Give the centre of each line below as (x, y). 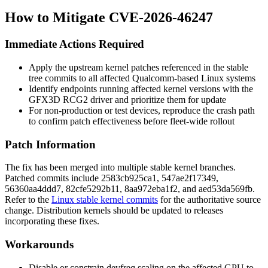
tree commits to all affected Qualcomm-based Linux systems (142, 78)
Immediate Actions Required (74, 44)
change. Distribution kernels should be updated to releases (114, 211)
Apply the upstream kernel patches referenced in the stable (138, 67)
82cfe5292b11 (93, 189)
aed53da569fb (226, 189)
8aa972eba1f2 (151, 189)
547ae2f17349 (189, 178)
